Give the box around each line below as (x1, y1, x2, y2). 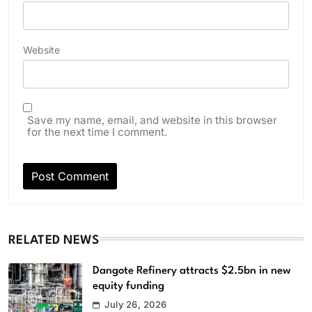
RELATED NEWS (8, 234, 100, 247)
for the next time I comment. (27, 125, 167, 139)
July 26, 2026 (104, 298, 167, 310)
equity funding (93, 280, 164, 292)
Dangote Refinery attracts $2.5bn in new (93, 265, 290, 276)
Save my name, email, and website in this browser (27, 113, 277, 127)
